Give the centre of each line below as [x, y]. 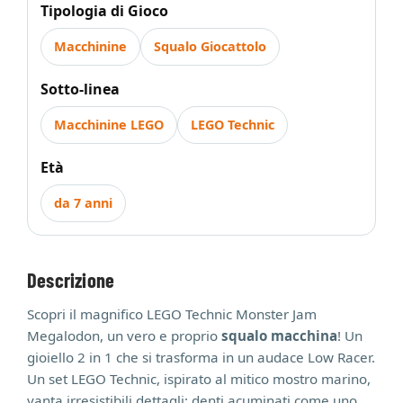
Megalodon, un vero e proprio [122, 336]
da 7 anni [83, 203]
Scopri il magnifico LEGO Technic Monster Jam [172, 314]
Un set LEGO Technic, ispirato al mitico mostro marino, [199, 379]
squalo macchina [278, 336]
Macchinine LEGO [109, 125]
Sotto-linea [80, 89]
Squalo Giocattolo [210, 46]
